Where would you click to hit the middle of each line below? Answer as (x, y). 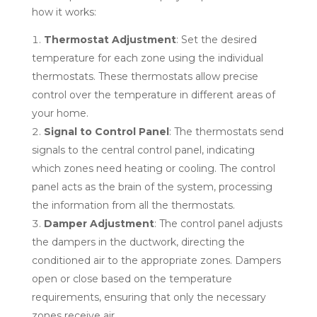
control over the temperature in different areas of (153, 95)
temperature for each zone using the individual (147, 58)
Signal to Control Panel (106, 132)
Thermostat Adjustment (110, 40)
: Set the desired (216, 40)
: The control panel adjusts (218, 224)
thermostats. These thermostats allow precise (145, 77)
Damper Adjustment (99, 224)
